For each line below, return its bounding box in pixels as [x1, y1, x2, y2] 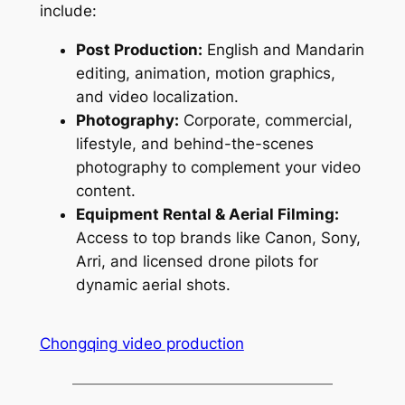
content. [75, 181, 136, 200]
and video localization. [75, 87, 239, 106]
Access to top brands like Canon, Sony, [75, 228, 361, 247]
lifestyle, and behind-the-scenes [75, 134, 314, 153]
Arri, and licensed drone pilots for [75, 251, 318, 270]
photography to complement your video [75, 157, 361, 176]
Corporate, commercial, [178, 110, 353, 129]
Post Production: [75, 40, 202, 59]
